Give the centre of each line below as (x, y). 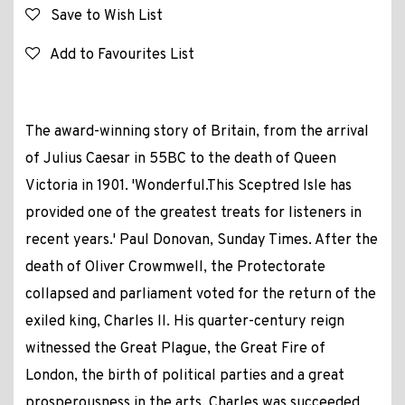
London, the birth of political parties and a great (184, 377)
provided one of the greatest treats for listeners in (193, 214)
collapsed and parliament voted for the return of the (200, 295)
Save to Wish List (101, 17)
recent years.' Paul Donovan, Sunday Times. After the (201, 241)
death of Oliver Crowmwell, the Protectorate (175, 268)
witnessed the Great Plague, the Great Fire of (175, 349)
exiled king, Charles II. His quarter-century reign (184, 322)
